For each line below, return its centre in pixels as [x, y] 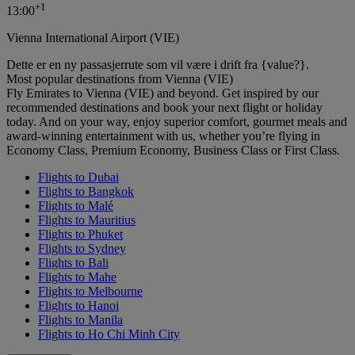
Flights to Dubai [78, 177]
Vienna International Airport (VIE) [93, 38]
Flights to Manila [80, 320]
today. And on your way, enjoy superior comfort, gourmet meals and [177, 122]
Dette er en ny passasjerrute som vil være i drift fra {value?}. [158, 65]
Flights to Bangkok [86, 191]
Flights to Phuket [80, 234]
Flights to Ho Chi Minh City [109, 334]
